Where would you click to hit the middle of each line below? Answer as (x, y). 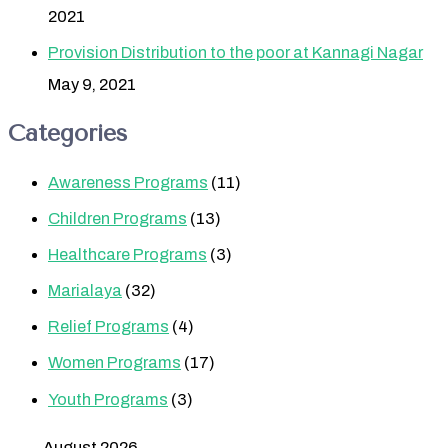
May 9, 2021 (92, 85)
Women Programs (114, 363)
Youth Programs (108, 399)
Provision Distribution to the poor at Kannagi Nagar (235, 53)
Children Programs (117, 219)
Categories (67, 134)
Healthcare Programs (127, 255)
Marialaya (85, 291)
